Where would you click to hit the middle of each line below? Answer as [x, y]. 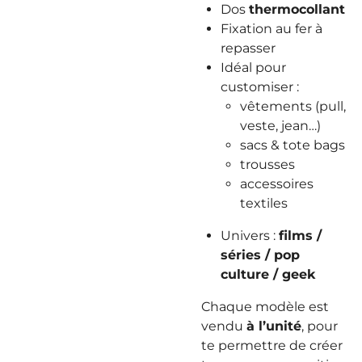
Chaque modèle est [265, 307]
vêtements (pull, [293, 106]
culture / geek [268, 274]
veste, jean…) [280, 126]
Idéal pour [253, 67]
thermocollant [297, 9]
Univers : [250, 236]
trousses [267, 164]
